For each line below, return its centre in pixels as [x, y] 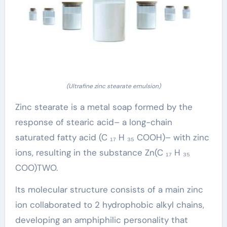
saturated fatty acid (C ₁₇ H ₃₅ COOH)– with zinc [112, 137]
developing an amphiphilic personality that [101, 220]
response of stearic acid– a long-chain [93, 122]
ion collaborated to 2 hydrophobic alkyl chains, [109, 204]
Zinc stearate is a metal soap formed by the [104, 107]
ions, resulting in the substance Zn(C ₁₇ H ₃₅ [102, 152]
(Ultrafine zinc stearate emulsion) [113, 86]
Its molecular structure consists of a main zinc [109, 189]
